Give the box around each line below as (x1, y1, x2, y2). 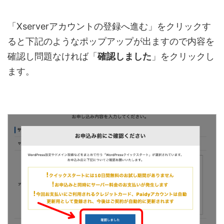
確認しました (97, 50, 151, 61)
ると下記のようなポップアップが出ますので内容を (7, 35, 214, 46)
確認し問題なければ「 (7, 50, 97, 61)
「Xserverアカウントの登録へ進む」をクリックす (7, 20, 211, 31)
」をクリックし (151, 50, 214, 61)
